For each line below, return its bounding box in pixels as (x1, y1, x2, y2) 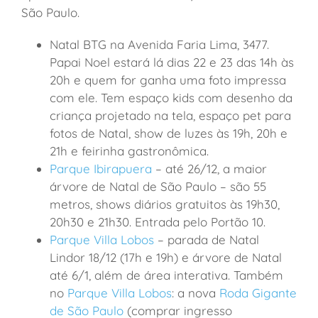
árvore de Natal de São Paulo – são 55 (49, 178, 266, 194)
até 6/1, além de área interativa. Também (49, 267, 283, 283)
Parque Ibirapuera (49, 160, 152, 176)
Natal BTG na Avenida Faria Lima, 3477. (49, 36, 269, 52)
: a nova (171, 285, 219, 300)
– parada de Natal (153, 231, 259, 247)
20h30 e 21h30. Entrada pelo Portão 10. (49, 214, 265, 229)
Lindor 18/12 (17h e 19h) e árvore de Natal (49, 249, 282, 265)
